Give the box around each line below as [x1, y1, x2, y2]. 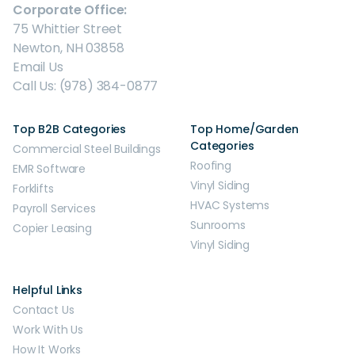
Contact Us [13, 302, 74, 318]
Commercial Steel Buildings [13, 141, 161, 157]
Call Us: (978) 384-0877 [13, 77, 158, 95]
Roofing [190, 158, 231, 174]
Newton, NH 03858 [13, 39, 124, 57]
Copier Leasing [13, 220, 92, 236]
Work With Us [13, 322, 84, 338]
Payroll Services [13, 200, 96, 216]
